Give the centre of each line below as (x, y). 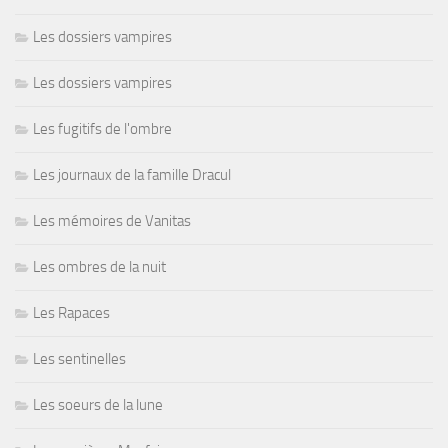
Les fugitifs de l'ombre (102, 128)
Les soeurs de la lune (98, 404)
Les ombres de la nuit (99, 266)
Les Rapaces (71, 312)
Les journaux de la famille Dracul (132, 174)
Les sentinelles (79, 358)
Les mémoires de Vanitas (112, 220)
